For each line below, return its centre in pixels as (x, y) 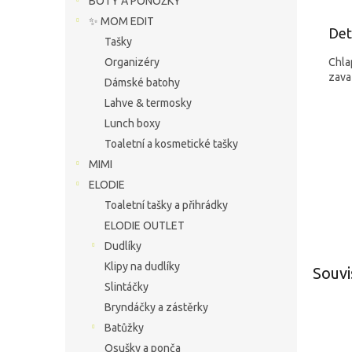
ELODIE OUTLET (145, 225)
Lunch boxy (132, 123)
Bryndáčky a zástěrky (156, 307)
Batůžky (124, 328)
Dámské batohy (142, 82)
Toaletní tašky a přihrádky (166, 205)
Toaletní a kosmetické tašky (171, 144)
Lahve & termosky (148, 103)
